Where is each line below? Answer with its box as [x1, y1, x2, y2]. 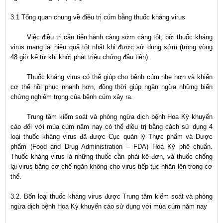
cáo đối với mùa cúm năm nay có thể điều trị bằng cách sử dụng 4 [10, 123, 213, 130]
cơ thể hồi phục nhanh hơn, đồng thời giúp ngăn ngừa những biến [10, 83, 213, 91]
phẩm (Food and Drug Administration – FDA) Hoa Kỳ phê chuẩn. [10, 143, 213, 150]
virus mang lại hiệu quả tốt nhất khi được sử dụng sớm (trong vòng [10, 43, 213, 51]
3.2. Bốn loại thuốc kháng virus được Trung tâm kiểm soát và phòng [10, 193, 213, 200]
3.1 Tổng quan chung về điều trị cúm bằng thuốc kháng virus [10, 13, 185, 21]
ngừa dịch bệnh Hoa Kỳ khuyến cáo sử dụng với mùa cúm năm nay [10, 203, 207, 210]
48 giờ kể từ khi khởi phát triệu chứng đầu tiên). [10, 53, 150, 61]
